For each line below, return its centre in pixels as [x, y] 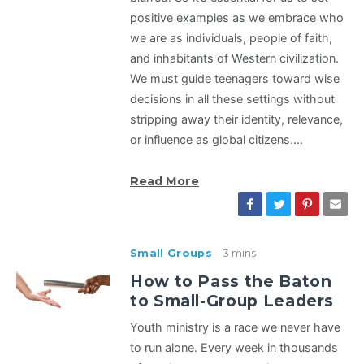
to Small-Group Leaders [232, 301]
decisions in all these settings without [232, 99]
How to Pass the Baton [231, 282]
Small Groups [171, 253]
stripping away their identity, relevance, [236, 119]
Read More [165, 182]
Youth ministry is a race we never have [235, 327]
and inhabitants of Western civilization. [234, 58]
